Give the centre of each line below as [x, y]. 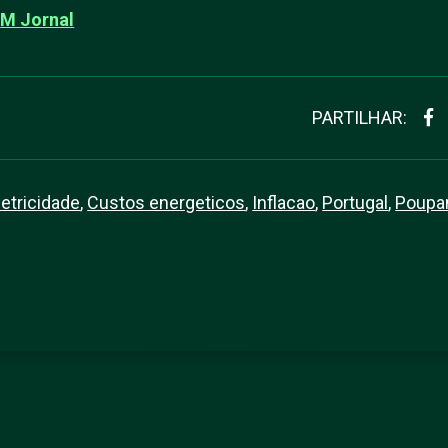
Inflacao [284, 202]
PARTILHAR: [359, 117]
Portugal [355, 202]
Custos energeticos [166, 202]
